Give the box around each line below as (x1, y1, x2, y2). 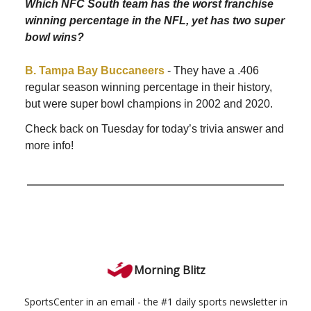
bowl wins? (25, 31, 84, 44)
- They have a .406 (167, 65, 259, 77)
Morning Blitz (133, 262, 205, 278)
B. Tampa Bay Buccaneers (25, 65, 167, 77)
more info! (25, 140, 74, 152)
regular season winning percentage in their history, (25, 81, 272, 94)
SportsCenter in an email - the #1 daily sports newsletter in (24, 295, 287, 309)
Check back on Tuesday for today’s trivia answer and (25, 123, 284, 135)
